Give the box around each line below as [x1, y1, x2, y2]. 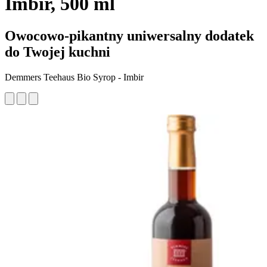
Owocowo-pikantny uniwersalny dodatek [5, 27, 254, 44]
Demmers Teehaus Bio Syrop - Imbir [5, 72, 144, 82]
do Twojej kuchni [5, 44, 110, 60]
